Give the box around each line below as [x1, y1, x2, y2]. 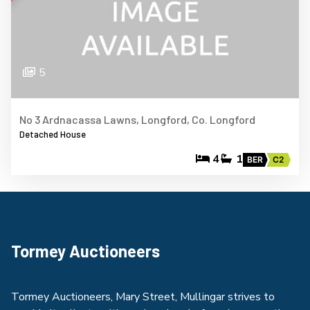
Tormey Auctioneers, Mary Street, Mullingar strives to [11, 289, 275, 304]
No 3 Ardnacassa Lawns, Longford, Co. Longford [19, 112, 255, 126]
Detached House [19, 128, 86, 140]
